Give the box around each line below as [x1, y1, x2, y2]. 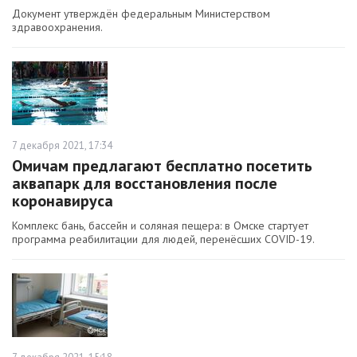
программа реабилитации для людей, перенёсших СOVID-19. [12, 232, 315, 247]
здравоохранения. [12, 20, 103, 35]
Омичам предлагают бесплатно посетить [12, 155, 312, 177]
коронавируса [12, 190, 113, 212]
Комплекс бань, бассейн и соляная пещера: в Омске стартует [12, 218, 308, 233]
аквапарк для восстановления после [12, 173, 277, 194]
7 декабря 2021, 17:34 [12, 139, 112, 153]
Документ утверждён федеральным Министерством [12, 6, 270, 22]
